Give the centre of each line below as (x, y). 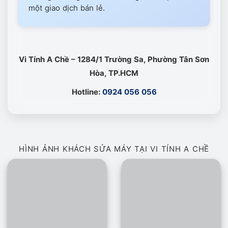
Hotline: (87, 92)
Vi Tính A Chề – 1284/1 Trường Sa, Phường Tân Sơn (114, 59)
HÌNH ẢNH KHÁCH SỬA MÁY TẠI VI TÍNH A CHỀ (114, 149)
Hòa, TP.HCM (114, 73)
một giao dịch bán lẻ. (67, 8)
